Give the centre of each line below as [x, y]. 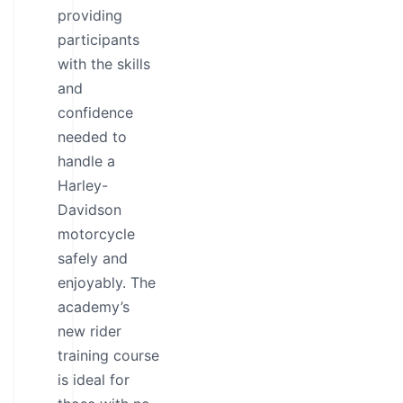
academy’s [94, 307]
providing [90, 15]
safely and [93, 258]
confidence [95, 112]
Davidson [90, 210]
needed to [92, 137]
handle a [86, 161]
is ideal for [94, 380]
